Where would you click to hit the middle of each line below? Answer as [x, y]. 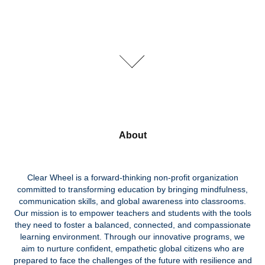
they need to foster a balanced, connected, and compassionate [132, 225]
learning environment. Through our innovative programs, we [132, 237]
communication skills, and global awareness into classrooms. [132, 201]
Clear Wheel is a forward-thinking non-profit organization [132, 178]
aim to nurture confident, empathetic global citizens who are [132, 249]
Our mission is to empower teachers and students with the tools [132, 213]
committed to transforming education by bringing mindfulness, [132, 190]
